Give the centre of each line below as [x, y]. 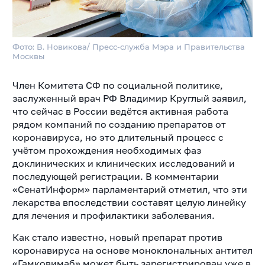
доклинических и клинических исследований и [123, 164]
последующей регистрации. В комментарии [115, 177]
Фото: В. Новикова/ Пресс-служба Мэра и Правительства [128, 47]
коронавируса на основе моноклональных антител [132, 251]
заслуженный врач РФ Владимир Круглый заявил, [129, 98]
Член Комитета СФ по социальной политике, [117, 85]
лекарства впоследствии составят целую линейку [129, 203]
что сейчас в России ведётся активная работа [120, 112]
